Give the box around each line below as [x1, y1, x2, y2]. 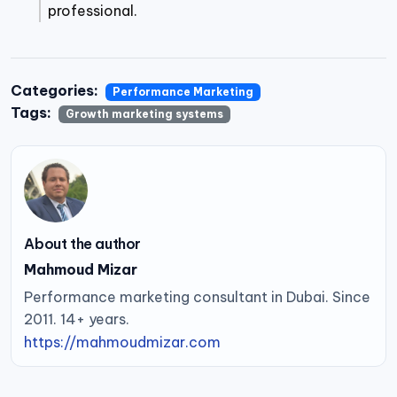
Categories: [11, 81, 98, 99]
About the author [24, 235, 141, 253]
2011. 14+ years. [24, 309, 130, 328]
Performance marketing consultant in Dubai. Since [24, 287, 371, 306]
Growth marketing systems [65, 106, 223, 121]
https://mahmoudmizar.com [24, 332, 222, 351]
